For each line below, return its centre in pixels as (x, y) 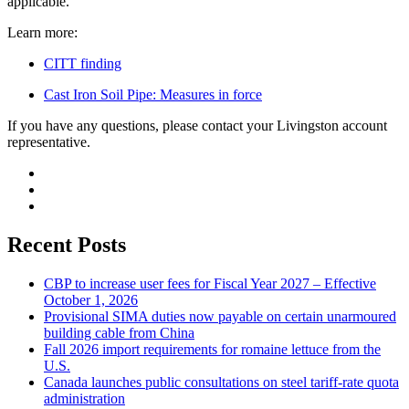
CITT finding (83, 64)
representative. (49, 142)
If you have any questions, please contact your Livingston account (197, 126)
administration (84, 399)
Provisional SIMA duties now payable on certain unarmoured (220, 317)
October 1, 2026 (91, 300)
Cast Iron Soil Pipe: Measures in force (153, 95)
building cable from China (119, 333)
